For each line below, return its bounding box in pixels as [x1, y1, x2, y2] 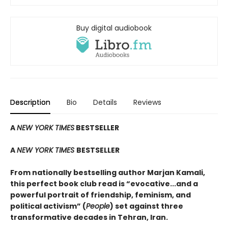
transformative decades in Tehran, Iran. [10, 212, 168, 223]
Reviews [133, 97, 161, 108]
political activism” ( [10, 201, 86, 212]
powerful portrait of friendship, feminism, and [10, 190, 191, 201]
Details [93, 97, 117, 108]
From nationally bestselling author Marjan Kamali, [10, 167, 205, 178]
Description [10, 97, 50, 108]
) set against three [110, 201, 183, 212]
